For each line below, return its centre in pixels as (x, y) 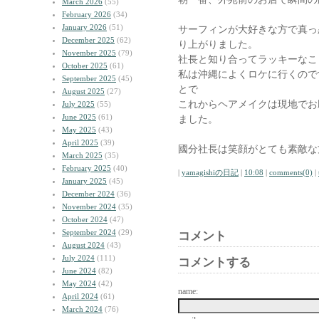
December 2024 (88, 194)
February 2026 (87, 14)
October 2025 (85, 66)
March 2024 (82, 309)
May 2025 (79, 130)
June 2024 (79, 271)
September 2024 (89, 232)
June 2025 (79, 117)
